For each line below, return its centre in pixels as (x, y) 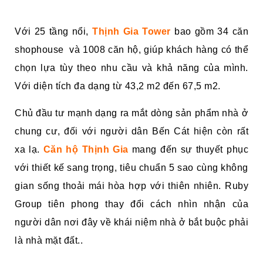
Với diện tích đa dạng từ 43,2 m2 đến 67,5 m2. (118, 86)
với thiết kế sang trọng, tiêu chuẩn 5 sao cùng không (131, 168)
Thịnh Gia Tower (131, 32)
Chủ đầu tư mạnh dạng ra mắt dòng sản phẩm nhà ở (131, 113)
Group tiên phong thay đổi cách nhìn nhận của (131, 204)
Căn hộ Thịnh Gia (86, 150)
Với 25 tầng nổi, (54, 32)
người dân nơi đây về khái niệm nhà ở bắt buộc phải (131, 222)
